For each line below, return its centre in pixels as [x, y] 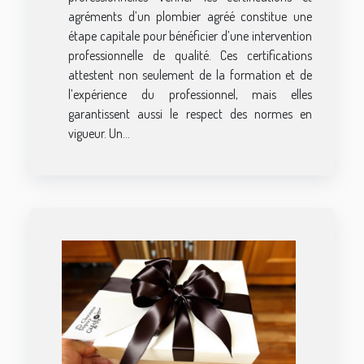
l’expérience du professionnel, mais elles [190, 95]
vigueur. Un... [99, 134]
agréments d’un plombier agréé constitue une [190, 17]
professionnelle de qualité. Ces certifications [190, 56]
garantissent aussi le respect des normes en [190, 114]
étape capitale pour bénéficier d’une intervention [190, 36]
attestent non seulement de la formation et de [190, 75]
